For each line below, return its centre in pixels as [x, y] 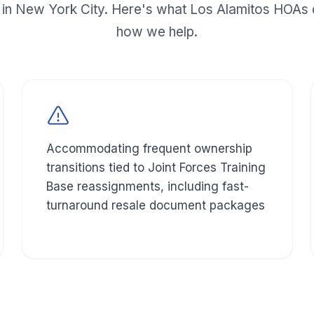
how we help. [157, 32]
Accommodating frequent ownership [149, 149]
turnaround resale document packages [155, 206]
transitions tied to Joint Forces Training [156, 168]
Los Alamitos [230, 10]
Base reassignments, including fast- [147, 187]
